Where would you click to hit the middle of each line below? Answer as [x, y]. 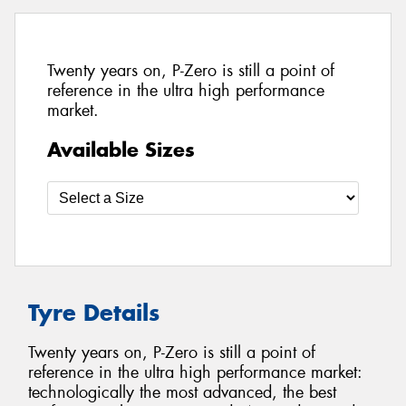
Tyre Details [94, 312]
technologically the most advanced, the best [182, 393]
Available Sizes [121, 149]
